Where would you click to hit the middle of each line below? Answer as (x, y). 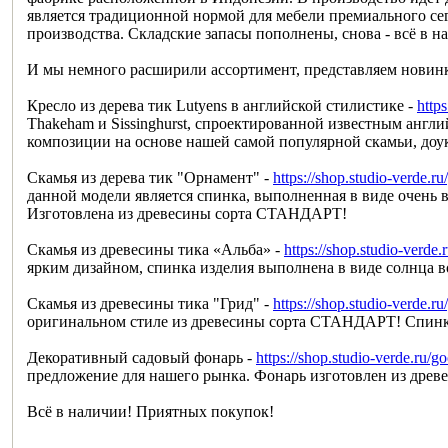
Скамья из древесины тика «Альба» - (155, 249)
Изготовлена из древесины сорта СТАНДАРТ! (187, 213)
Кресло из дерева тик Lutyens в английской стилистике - (222, 105)
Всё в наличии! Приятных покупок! (150, 411)
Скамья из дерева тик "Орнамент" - (150, 177)
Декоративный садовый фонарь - (141, 357)
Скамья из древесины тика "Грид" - (150, 303)
